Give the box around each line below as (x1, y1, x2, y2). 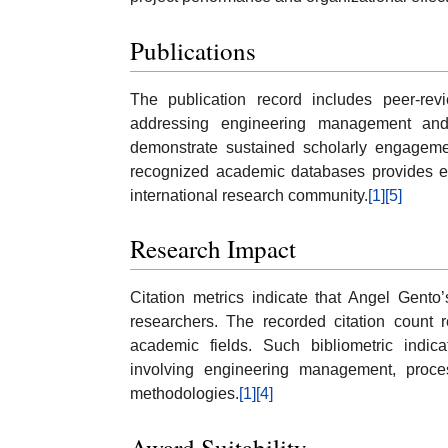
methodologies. (130, 384, 239, 402)
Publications (130, 34, 256, 68)
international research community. (130, 186, 368, 204)
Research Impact (130, 232, 296, 266)
